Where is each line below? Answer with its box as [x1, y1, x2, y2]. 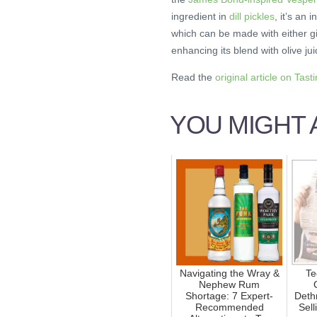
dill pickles [229, 11, 275, 23]
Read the [171, 71, 215, 83]
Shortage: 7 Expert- [185, 289, 273, 301]
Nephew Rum [199, 278, 260, 290]
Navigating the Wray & [179, 267, 279, 279]
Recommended [195, 301, 264, 313]
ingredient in [171, 11, 229, 23]
